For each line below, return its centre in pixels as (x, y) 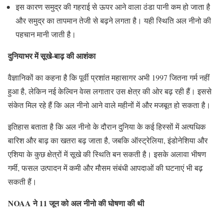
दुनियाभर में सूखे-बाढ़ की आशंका (52, 56)
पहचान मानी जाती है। (46, 34)
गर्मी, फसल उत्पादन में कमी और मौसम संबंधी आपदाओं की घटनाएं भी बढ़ (105, 168)
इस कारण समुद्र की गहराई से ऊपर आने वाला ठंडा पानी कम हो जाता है (113, 7)
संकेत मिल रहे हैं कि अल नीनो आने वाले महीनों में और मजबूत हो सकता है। (109, 105)
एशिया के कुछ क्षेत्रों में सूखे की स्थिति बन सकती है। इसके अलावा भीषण (107, 154)
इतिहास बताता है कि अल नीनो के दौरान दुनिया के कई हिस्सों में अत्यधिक (107, 127)
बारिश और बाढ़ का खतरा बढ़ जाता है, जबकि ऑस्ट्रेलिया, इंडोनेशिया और (108, 140)
